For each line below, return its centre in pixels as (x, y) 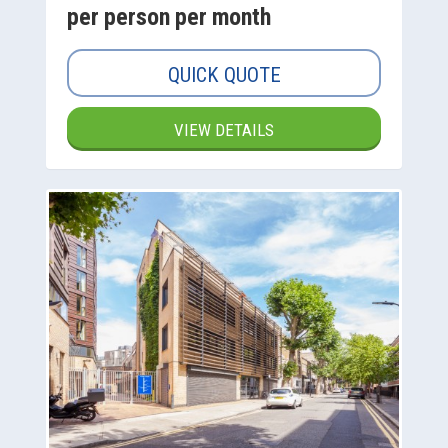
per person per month (169, 16)
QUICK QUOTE (224, 74)
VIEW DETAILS (224, 129)
